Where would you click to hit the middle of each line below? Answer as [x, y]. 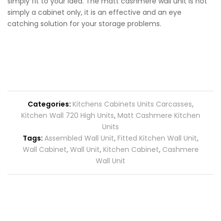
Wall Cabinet [44, 149]
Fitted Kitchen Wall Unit [157, 138]
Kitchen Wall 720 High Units [67, 115]
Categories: [50, 104]
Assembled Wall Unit [79, 138]
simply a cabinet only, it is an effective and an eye [94, 12]
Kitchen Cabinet [131, 149]
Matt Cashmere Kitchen [159, 115]
